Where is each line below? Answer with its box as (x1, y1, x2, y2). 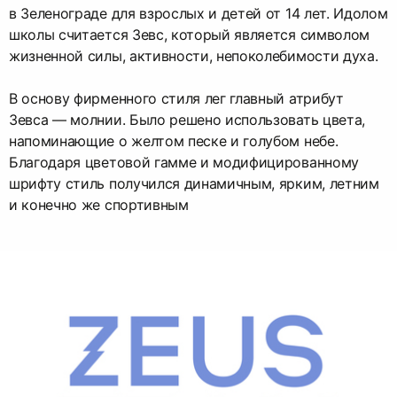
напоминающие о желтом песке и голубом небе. (9, 132, 339, 151)
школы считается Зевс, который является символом (9, 26, 370, 44)
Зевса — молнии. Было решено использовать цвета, (9, 111, 365, 129)
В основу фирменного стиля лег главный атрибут (9, 90, 344, 108)
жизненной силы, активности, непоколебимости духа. (9, 47, 378, 66)
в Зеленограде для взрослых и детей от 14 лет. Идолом (9, 4, 388, 23)
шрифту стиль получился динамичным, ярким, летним (9, 175, 379, 193)
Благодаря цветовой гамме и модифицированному (9, 153, 359, 172)
